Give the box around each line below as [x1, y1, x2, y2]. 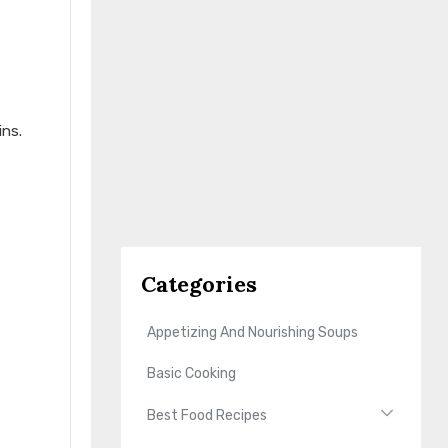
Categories [141, 269, 258, 298]
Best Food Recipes [147, 406, 268, 424]
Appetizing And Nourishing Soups [147, 324, 359, 342]
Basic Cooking [147, 365, 237, 383]
